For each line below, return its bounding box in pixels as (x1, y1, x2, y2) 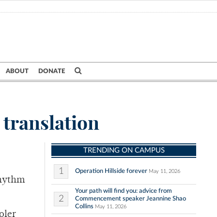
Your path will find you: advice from (75, 187, 172, 195)
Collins (75, 203, 93, 210)
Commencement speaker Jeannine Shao (75, 195, 186, 202)
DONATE (38, 68, 65, 75)
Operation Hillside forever (75, 168, 147, 175)
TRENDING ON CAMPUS (83, 147, 165, 155)
